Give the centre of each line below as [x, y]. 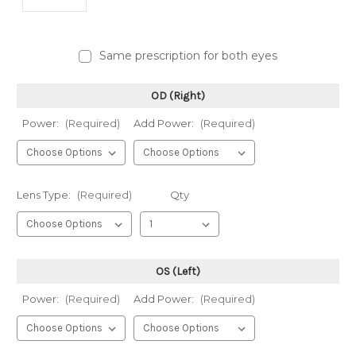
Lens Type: [45, 195]
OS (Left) [178, 272]
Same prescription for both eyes [188, 56]
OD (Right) [178, 96]
